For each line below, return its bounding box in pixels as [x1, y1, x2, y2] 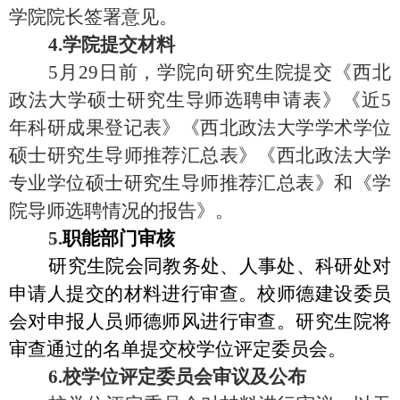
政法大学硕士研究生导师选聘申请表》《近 [9, 88, 381, 111]
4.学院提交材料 [9, 33, 175, 55]
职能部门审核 [62, 227, 175, 249]
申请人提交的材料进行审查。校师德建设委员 [9, 282, 391, 304]
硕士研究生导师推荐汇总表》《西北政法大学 [9, 144, 391, 166]
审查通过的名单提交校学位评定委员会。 [9, 337, 346, 360]
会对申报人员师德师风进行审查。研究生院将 [9, 310, 391, 332]
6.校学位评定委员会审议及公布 [9, 365, 306, 387]
